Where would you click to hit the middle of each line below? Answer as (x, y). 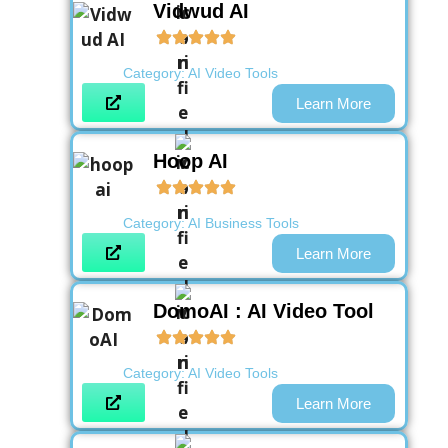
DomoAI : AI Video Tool (263, 310)
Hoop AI (190, 160)
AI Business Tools (243, 222)
